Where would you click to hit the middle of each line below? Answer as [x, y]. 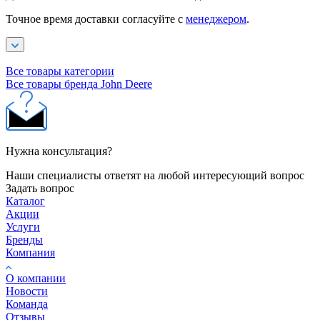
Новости [27, 291]
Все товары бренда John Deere [79, 84]
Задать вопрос [40, 188]
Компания [30, 252]
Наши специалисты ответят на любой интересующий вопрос [155, 175]
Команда [27, 304]
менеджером [216, 19]
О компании [36, 278]
